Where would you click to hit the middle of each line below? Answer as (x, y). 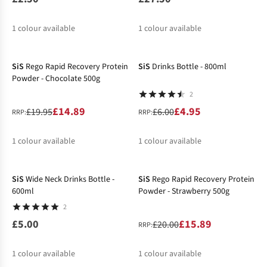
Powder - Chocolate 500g (56, 79)
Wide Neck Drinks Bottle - (70, 180)
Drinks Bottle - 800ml (189, 67)
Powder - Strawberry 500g (184, 192)
